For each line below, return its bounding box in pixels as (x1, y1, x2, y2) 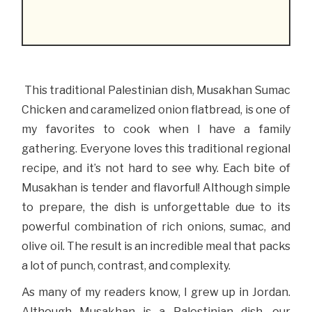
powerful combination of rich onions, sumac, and (22, 220, 290, 234)
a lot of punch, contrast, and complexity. (22, 259, 231, 273)
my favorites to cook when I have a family (22, 123, 290, 136)
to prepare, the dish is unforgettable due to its (22, 201, 290, 214)
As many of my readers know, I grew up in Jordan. (22, 286, 290, 299)
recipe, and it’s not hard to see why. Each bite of (22, 162, 290, 175)
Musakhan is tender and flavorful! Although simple (22, 181, 290, 195)
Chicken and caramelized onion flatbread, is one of (22, 103, 290, 117)
